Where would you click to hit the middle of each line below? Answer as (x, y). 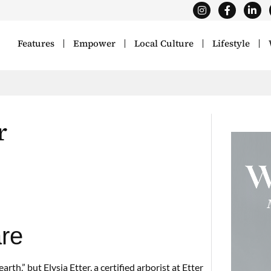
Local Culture (164, 44)
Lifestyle (231, 44)
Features (36, 44)
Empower (95, 44)
